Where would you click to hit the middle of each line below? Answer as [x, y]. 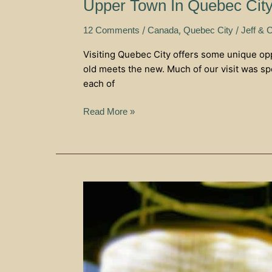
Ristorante [103, 246]
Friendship [103, 188]
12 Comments [111, 30]
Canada [163, 30]
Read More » [109, 111]
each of [99, 83]
